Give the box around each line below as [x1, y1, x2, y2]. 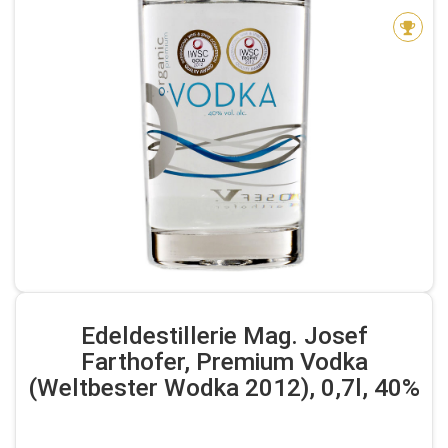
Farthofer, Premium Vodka [80, 347, 368, 376]
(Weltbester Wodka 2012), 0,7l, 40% [28, 373, 420, 402]
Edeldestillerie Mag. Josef [80, 321, 368, 350]
